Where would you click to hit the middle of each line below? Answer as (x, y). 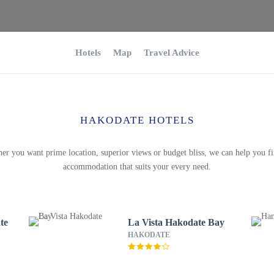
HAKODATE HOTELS (137, 120)
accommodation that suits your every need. (137, 167)
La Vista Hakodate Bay (176, 222)
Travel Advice (171, 53)
